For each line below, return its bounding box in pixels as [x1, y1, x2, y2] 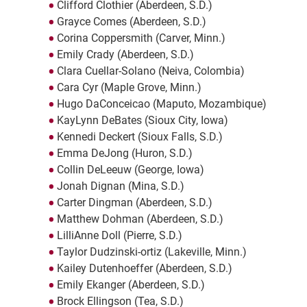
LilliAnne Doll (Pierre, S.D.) [56, 229, 182, 243]
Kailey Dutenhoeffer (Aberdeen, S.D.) [56, 262, 232, 275]
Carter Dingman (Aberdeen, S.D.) [56, 196, 212, 210]
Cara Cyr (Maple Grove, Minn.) [56, 81, 201, 95]
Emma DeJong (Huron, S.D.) [56, 147, 193, 160]
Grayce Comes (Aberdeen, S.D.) [56, 15, 206, 29]
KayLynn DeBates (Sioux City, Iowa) [56, 114, 228, 127]
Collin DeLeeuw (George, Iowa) [56, 163, 204, 177]
